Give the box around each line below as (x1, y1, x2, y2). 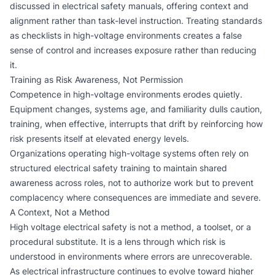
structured (10, 163, 54, 173)
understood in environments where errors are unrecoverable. (10, 251, 252, 261)
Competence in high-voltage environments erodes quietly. (10, 89, 242, 99)
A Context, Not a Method (10, 207, 110, 217)
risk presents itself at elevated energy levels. (10, 133, 189, 144)
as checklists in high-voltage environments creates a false (10, 30, 242, 41)
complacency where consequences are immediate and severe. (10, 192, 261, 203)
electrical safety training (54, 163, 150, 173)
